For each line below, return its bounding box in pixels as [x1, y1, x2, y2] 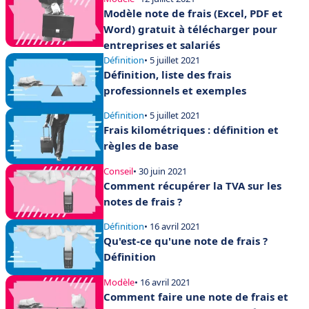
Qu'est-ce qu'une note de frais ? [103, 234, 268, 248]
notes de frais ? [103, 194, 182, 208]
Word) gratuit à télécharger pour [103, 21, 277, 36]
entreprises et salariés [103, 37, 220, 52]
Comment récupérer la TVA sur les [103, 178, 281, 192]
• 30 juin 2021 [133, 164, 187, 177]
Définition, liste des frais [103, 67, 231, 81]
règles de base [103, 139, 179, 153]
